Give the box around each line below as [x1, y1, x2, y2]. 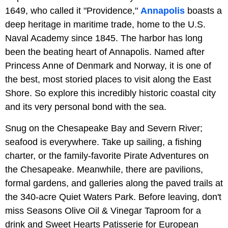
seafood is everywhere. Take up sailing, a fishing [5, 137, 202, 148]
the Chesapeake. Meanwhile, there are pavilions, [5, 164, 203, 175]
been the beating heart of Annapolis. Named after [5, 47, 205, 58]
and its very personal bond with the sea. [5, 102, 166, 112]
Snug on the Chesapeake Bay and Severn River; [5, 123, 203, 134]
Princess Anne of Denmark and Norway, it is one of [5, 61, 211, 71]
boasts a [185, 6, 222, 16]
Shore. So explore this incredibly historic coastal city [5, 88, 216, 99]
